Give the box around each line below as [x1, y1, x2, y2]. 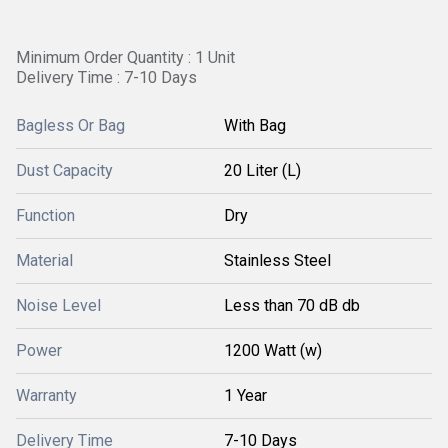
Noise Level [16, 296, 101, 315]
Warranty [16, 386, 77, 405]
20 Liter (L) [224, 161, 301, 180]
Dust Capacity [16, 161, 113, 180]
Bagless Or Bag [16, 116, 125, 135]
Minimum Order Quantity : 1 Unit [16, 48, 235, 67]
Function [16, 206, 75, 225]
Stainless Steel [224, 251, 331, 270]
